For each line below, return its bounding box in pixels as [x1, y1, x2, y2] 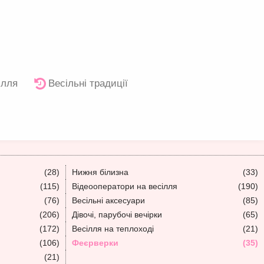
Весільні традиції [45, 78, 128, 89]
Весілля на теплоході [72, 224, 154, 233]
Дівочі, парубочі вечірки [72, 210, 162, 219]
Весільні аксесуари [72, 196, 145, 205]
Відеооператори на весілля [72, 181, 177, 191]
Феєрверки [72, 238, 118, 247]
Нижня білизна [72, 167, 128, 177]
